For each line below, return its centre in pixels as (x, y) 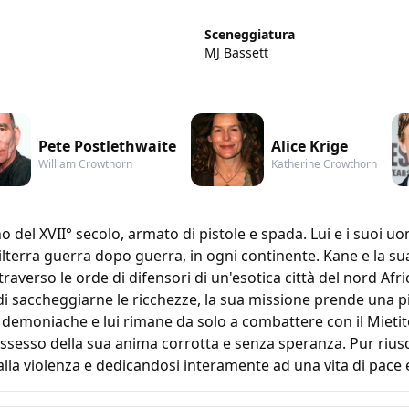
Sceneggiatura (250, 34)
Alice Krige (309, 146)
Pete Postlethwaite (107, 146)
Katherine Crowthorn (324, 163)
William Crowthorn (85, 163)
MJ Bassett (236, 52)
